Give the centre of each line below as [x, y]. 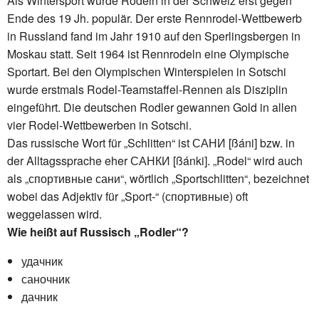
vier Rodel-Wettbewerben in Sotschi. [99, 125]
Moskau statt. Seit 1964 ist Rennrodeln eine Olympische [148, 53]
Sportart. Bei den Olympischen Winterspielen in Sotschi [147, 71]
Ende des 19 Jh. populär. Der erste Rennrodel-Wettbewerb [155, 18]
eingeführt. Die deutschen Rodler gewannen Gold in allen [152, 107]
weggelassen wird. [54, 214]
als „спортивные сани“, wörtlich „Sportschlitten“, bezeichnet [158, 178]
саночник [46, 278]
